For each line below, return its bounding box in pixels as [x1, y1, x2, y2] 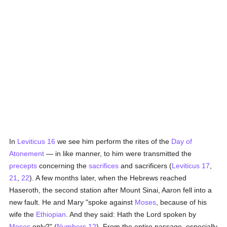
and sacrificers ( [119, 162, 172, 170]
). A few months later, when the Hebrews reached [29, 174, 187, 182]
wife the [9, 210, 36, 218]
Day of [171, 137, 193, 145]
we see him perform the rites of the [55, 137, 172, 145]
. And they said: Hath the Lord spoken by [66, 210, 197, 218]
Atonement [9, 149, 45, 158]
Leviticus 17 [172, 162, 210, 170]
